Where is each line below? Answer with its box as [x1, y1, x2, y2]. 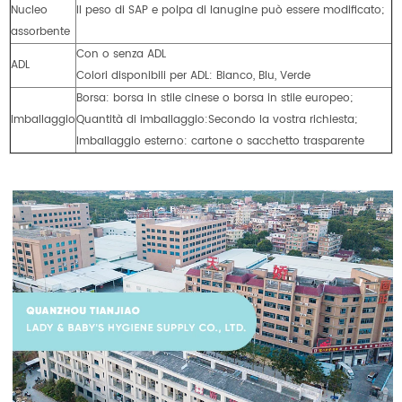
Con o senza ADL [76, 45, 170, 63]
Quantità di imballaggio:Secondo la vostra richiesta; [76, 110, 357, 128]
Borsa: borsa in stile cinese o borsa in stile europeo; [76, 89, 353, 107]
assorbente [11, 22, 70, 40]
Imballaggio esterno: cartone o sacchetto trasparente [76, 132, 364, 150]
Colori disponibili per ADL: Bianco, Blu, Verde [76, 66, 310, 84]
